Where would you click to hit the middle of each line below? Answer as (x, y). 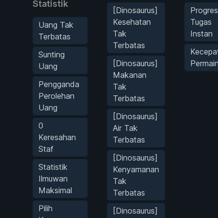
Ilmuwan (53, 178)
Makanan (130, 75)
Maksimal (55, 190)
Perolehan (56, 96)
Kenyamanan (136, 169)
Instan (201, 33)
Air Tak (125, 128)
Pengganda (59, 84)
